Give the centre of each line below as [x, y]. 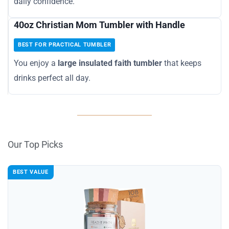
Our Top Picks [35, 145]
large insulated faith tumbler [110, 63]
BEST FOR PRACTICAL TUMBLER [65, 45]
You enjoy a [36, 63]
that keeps [182, 63]
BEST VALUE [31, 172]
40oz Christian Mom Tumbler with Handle [99, 25]
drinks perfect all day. [52, 78]
